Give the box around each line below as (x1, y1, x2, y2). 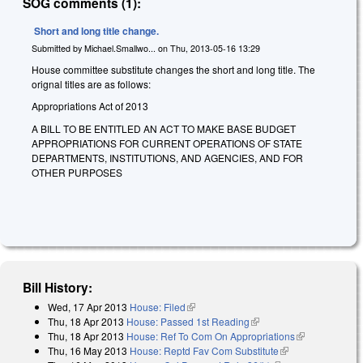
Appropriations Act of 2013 (32, 99, 148, 113)
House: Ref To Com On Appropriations (126, 329, 295, 344)
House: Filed (130, 300, 186, 314)
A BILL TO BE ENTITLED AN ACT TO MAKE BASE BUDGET (32, 121, 296, 135)
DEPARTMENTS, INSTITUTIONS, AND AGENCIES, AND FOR (32, 150, 303, 164)
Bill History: (23, 278, 93, 297)
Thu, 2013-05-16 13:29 (170, 41, 260, 54)
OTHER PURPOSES (32, 164, 122, 179)
